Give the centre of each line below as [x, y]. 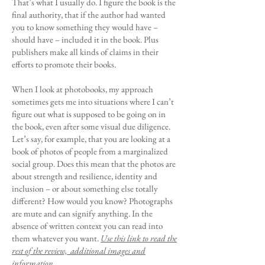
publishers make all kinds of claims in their [85, 52]
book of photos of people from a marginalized [90, 151]
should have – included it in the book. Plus [85, 39]
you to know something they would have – [85, 27]
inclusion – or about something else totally [85, 188]
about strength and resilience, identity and [85, 176]
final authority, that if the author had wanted [89, 14]
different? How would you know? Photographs [92, 201]
